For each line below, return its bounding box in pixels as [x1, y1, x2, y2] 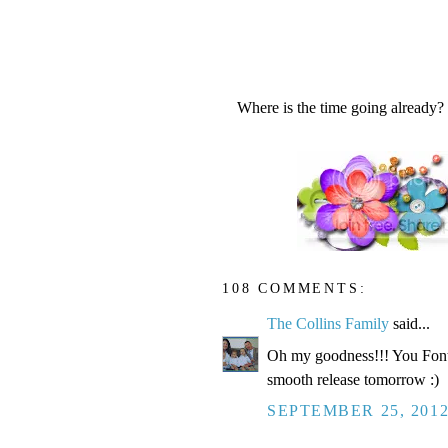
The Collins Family [267, 315, 389, 333]
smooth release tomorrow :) [267, 371, 439, 389]
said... [389, 315, 430, 333]
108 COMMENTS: [222, 279, 367, 296]
